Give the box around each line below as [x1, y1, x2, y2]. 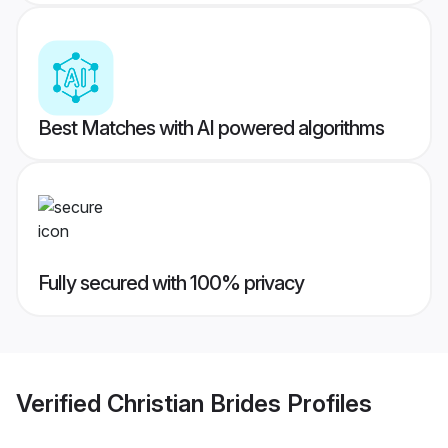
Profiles [281, 388, 372, 418]
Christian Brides [107, 388, 281, 418]
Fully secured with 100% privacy [38, 271, 304, 296]
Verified [16, 388, 107, 418]
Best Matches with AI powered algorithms [38, 116, 384, 141]
